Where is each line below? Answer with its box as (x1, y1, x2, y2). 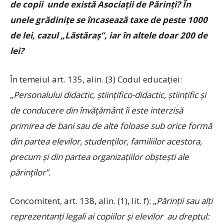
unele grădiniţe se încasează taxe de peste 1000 (10, 14, 207, 25)
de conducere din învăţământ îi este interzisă (10, 104, 183, 116)
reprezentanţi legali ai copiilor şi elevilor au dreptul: (10, 210, 209, 222)
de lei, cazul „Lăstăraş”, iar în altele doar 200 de (10, 29, 207, 41)
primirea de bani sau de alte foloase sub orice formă (10, 120, 212, 131)
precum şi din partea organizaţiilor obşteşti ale (10, 151, 189, 162)
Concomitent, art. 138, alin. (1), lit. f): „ (10, 195, 156, 206)
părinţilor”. (10, 166, 50, 178)
